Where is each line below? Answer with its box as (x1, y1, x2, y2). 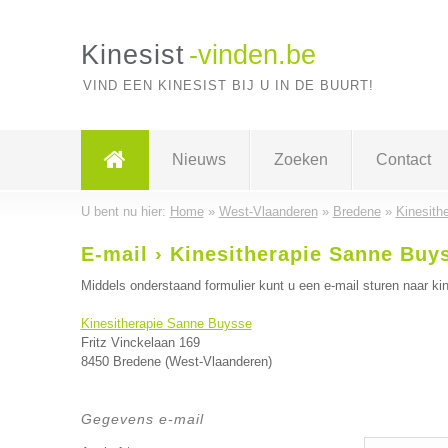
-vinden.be (188, 40, 316, 70)
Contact (375, 151, 431, 168)
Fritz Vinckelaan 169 (80, 335, 200, 350)
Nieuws (171, 151, 226, 168)
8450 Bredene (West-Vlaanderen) (80, 354, 272, 369)
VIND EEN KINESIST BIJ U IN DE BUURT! (82, 78, 374, 93)
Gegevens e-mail (80, 411, 204, 427)
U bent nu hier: (80, 204, 170, 219)
